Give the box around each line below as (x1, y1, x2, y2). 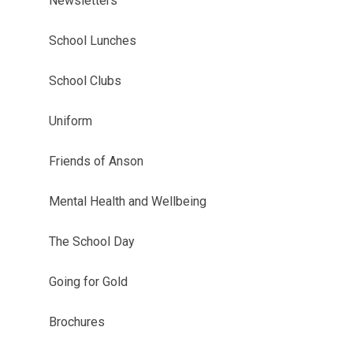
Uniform (48, 113, 92, 128)
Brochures (48, 314, 105, 329)
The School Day (48, 234, 135, 249)
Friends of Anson (48, 154, 143, 169)
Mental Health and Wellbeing (48, 194, 206, 209)
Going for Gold (48, 274, 128, 289)
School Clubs (48, 73, 121, 88)
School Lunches (48, 33, 136, 48)
